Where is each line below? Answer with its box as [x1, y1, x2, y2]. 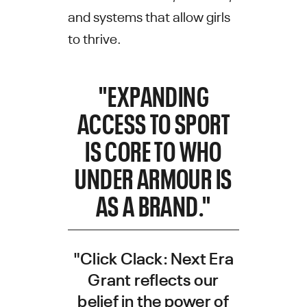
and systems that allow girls [67, 5, 230, 25]
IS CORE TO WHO [85, 132, 222, 167]
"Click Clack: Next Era [73, 245, 234, 269]
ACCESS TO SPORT [77, 105, 230, 139]
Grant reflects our [88, 267, 219, 290]
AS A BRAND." [95, 187, 212, 221]
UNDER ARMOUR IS [75, 160, 232, 194]
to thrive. [67, 27, 121, 47]
